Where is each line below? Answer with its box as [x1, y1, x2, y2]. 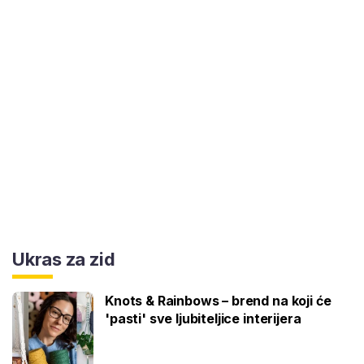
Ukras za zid [12, 248, 115, 270]
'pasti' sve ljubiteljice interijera [105, 310, 301, 327]
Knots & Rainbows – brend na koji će [105, 292, 331, 309]
